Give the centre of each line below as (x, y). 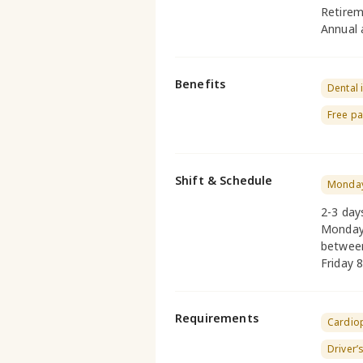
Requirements (217, 318)
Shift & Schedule (224, 180)
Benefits (201, 84)
